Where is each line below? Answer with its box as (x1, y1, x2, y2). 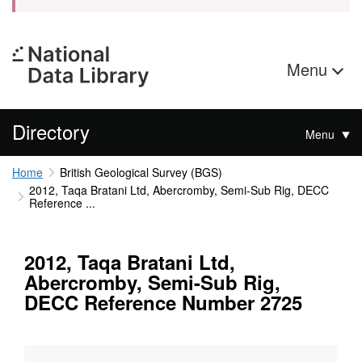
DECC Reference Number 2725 (24, 288, 302, 317)
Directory (12, 117, 90, 145)
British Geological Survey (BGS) (59, 164, 222, 180)
